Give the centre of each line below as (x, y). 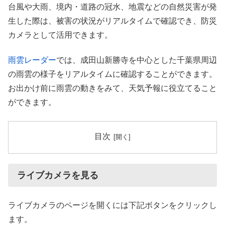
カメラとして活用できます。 (60, 35)
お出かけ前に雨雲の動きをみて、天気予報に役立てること (113, 88)
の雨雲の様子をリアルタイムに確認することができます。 (113, 74)
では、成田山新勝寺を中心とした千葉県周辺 (137, 60)
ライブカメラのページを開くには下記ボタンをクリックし (113, 205)
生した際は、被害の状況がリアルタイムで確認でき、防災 (113, 21)
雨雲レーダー (32, 60)
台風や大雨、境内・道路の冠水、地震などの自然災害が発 (113, 7)
